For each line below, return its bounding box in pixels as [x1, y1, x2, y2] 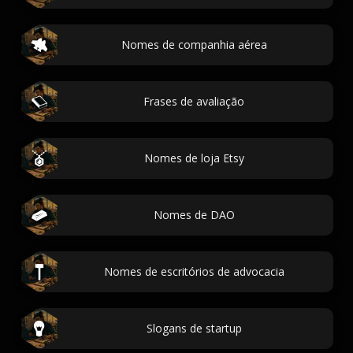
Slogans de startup [146, 321, 242, 336]
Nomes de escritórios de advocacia [103, 264, 284, 279]
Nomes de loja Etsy [143, 150, 244, 165]
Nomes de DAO [153, 207, 235, 222]
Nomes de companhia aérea [121, 37, 267, 52]
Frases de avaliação [143, 94, 244, 109]
